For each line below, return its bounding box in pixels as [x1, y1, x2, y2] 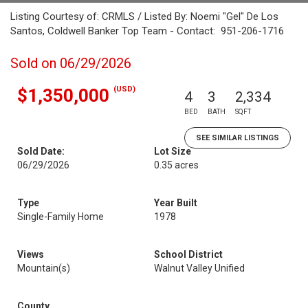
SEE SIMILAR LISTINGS [196, 133, 279, 142]
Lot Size [154, 146, 191, 157]
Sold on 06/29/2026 [10, 55, 131, 71]
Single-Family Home [17, 211, 104, 222]
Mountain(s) [17, 263, 70, 274]
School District [154, 249, 223, 260]
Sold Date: [17, 146, 65, 157]
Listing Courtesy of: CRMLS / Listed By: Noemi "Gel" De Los [10, 10, 278, 23]
